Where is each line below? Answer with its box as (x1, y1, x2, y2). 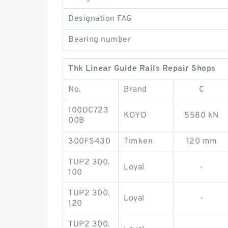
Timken (124, 136, 153, 147)
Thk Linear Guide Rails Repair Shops (68, 64, 216, 74)
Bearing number (68, 35, 131, 45)
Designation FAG (68, 14, 132, 24)
